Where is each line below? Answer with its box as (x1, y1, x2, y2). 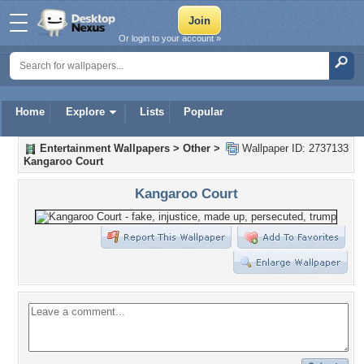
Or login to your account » (119, 33, 221, 43)
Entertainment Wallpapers (40, 142, 170, 154)
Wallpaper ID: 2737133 (239, 142, 349, 154)
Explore (66, 106, 105, 118)
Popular (184, 106, 223, 118)
